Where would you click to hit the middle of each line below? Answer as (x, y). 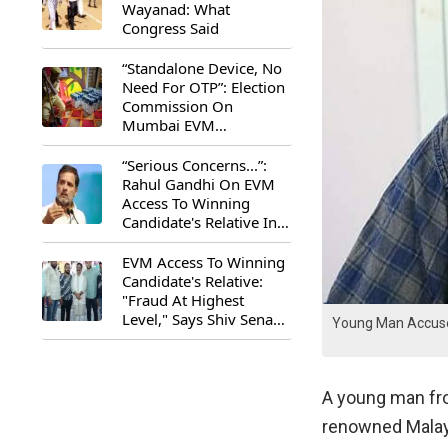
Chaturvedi (159, 357)
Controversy (164, 144)
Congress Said (170, 28)
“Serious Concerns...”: (194, 165)
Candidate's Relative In (199, 222)
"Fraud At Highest (183, 300)
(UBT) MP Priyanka (187, 338)
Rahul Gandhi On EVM (198, 184)
